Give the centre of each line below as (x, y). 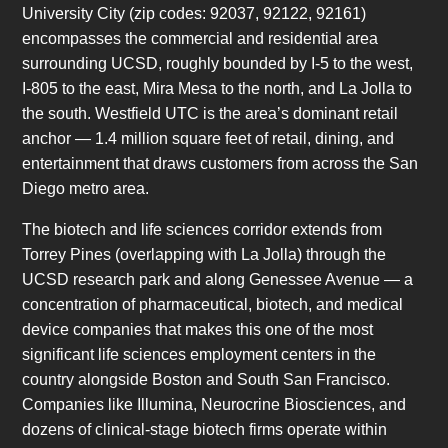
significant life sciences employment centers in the (199, 355)
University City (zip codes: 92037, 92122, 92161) (194, 14)
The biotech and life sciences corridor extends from (202, 230)
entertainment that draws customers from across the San (220, 164)
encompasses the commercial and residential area (200, 39)
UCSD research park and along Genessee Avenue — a (218, 280)
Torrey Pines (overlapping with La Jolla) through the (204, 255)
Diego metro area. (86, 189)
